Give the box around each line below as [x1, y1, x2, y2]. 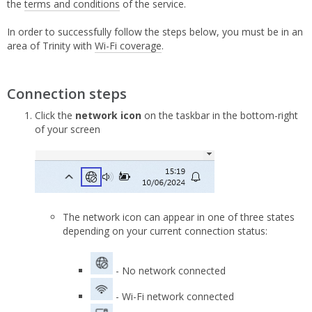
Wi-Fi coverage [95, 39, 162, 53]
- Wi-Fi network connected [113, 290, 234, 304]
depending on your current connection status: [63, 224, 267, 238]
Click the [35, 109, 75, 123]
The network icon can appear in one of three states [63, 210, 295, 224]
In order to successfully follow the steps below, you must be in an [7, 25, 303, 39]
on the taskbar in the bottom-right [141, 109, 298, 123]
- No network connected [113, 264, 226, 278]
